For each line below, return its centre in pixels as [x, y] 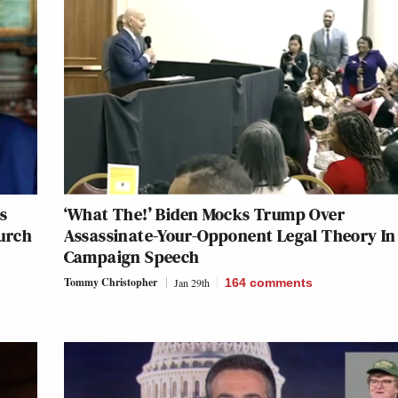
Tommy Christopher [110, 283]
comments [281, 283]
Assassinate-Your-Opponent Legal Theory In [230, 236]
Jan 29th [191, 283]
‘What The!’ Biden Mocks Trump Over [204, 215]
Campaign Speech [131, 257]
